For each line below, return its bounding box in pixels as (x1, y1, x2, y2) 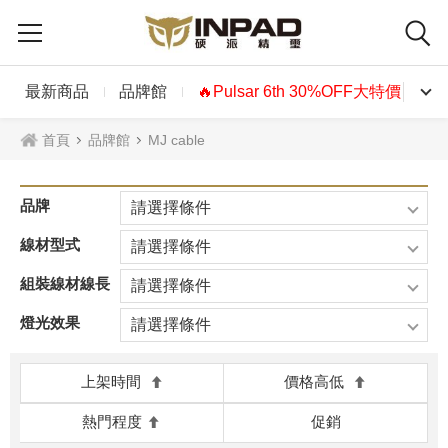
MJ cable (148, 131, 205, 148)
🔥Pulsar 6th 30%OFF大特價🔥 (197, 83, 417, 100)
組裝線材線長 (20, 275, 110, 292)
